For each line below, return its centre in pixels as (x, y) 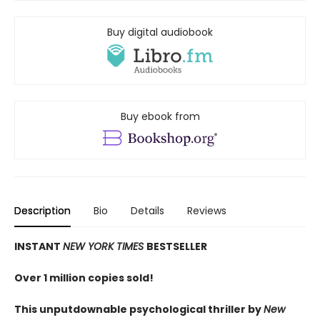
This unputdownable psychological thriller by (139, 310)
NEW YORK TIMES (105, 247)
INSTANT (39, 247)
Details (147, 211)
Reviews (207, 211)
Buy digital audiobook (160, 32)
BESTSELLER (177, 247)
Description (42, 211)
